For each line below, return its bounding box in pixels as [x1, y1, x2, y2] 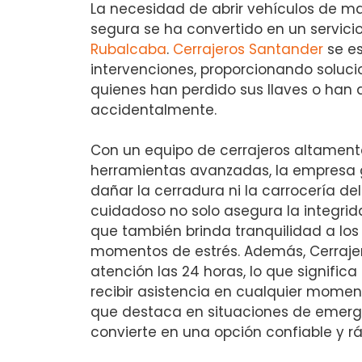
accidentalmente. [90, 99, 217, 120]
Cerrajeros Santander [173, 39, 323, 59]
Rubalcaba [90, 39, 166, 59]
